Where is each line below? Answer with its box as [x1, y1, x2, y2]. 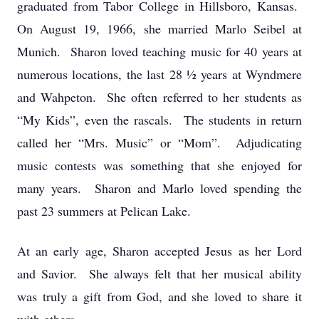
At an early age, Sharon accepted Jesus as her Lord [17, 242, 302, 259]
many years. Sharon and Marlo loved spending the [17, 179, 302, 197]
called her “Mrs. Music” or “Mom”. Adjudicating [17, 134, 302, 151]
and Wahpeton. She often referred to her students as [17, 88, 302, 105]
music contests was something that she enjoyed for [17, 157, 302, 174]
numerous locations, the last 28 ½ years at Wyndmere [17, 66, 302, 83]
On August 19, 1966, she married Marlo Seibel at [17, 20, 302, 37]
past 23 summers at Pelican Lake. [17, 202, 191, 219]
